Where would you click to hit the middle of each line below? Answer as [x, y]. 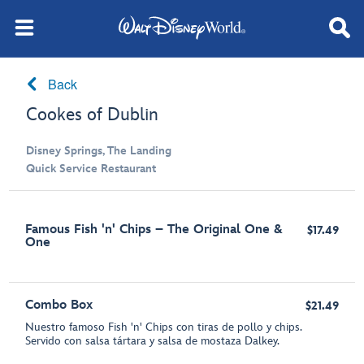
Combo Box [59, 305]
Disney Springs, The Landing [99, 151]
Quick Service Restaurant [91, 169]
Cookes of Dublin [93, 115]
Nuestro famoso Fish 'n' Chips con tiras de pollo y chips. [164, 327]
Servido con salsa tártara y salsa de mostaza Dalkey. [153, 341]
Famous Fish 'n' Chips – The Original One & [154, 230]
